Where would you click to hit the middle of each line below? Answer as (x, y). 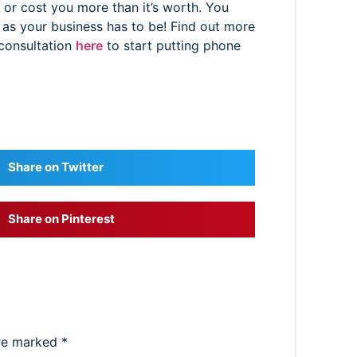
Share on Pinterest (61, 219)
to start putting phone (172, 46)
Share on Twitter (55, 167)
